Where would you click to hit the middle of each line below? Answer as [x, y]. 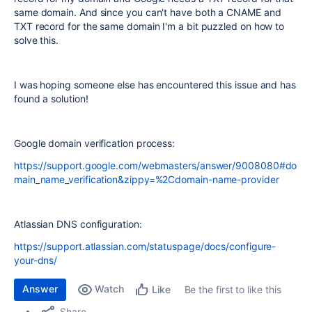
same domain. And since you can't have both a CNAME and [148, 12]
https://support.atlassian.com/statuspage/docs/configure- [145, 246]
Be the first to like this [233, 289]
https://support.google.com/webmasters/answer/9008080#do [156, 165]
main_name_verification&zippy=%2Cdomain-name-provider [147, 179]
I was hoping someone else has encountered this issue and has [155, 85]
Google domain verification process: [95, 143]
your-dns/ [36, 260]
